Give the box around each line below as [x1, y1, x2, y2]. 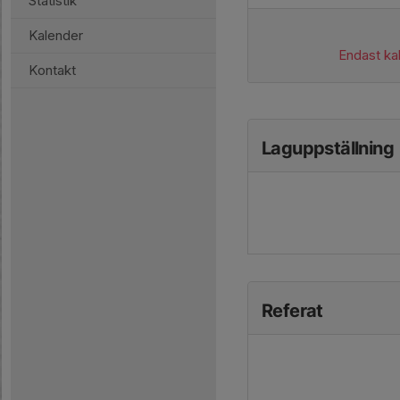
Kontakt [29, 62, 76, 79]
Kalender [29, 27, 83, 44]
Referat [262, 300, 323, 321]
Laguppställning [262, 137, 394, 159]
